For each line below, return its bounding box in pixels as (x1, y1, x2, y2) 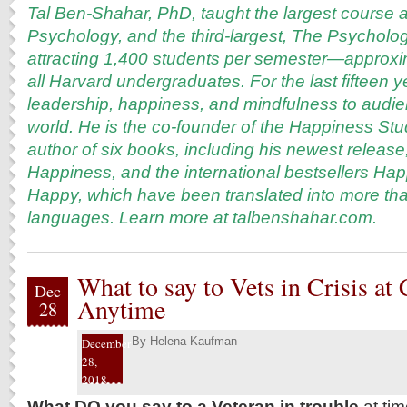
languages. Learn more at (27, 207, 233, 227)
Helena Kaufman (150, 334, 237, 348)
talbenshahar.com (233, 207, 372, 227)
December (82, 335, 131, 352)
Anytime (77, 293, 165, 326)
